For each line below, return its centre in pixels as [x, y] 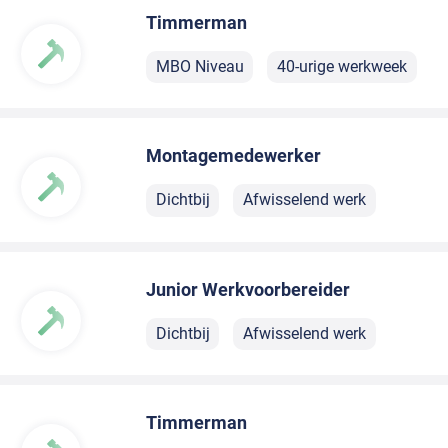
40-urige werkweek [341, 66]
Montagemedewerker [234, 156]
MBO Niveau [199, 66]
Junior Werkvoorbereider [248, 289]
